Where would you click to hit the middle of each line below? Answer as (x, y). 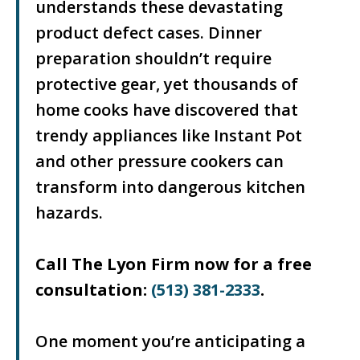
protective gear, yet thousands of (167, 84)
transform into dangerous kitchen (170, 187)
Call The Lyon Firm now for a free (174, 264)
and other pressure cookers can (160, 161)
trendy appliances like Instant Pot (169, 135)
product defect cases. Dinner (149, 33)
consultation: (93, 290)
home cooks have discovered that (167, 110)
